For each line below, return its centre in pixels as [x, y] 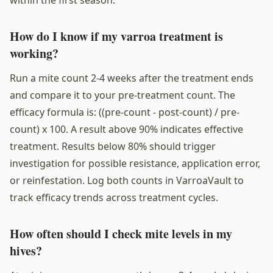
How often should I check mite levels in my [121, 233]
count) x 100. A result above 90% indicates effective [126, 129]
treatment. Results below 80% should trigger [113, 146]
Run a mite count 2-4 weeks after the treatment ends [132, 78]
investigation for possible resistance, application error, [135, 163]
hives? [26, 250]
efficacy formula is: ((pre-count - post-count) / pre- [125, 112]
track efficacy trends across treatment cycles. [114, 197]
